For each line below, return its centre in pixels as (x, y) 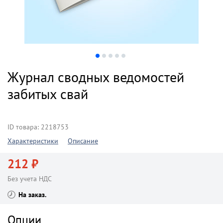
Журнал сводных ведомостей (96, 77)
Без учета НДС (30, 179)
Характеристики (33, 141)
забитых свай (48, 94)
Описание (83, 141)
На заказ (32, 195)
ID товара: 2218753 (38, 127)
